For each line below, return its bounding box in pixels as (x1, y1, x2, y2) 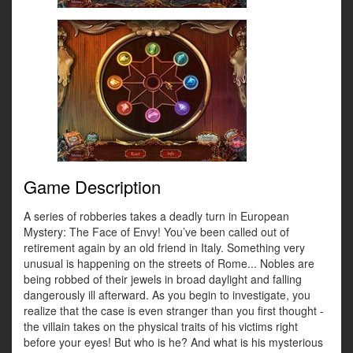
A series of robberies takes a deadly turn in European (24, 208, 289, 225)
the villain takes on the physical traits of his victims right (24, 318, 298, 335)
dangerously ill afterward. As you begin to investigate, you (24, 287, 310, 303)
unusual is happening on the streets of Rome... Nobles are (24, 255, 314, 272)
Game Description (24, 174, 161, 199)
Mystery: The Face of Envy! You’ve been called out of (24, 224, 289, 240)
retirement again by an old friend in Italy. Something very (24, 240, 305, 256)
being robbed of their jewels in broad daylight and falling (24, 271, 302, 288)
